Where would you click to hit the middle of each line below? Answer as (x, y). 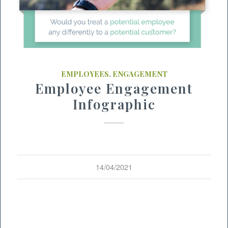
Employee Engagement (114, 88)
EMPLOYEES (85, 74)
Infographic (114, 104)
